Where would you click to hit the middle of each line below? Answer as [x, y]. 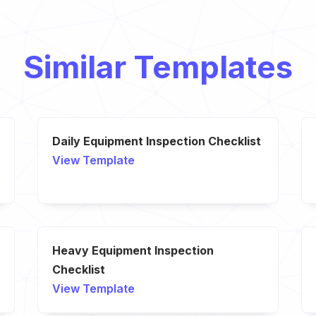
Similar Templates [158, 67]
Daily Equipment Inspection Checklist [157, 141]
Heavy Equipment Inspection [133, 251]
